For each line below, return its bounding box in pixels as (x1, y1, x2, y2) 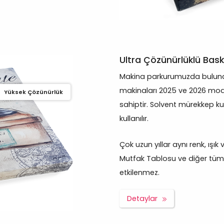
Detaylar (127, 193, 157, 204)
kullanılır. (119, 113, 148, 124)
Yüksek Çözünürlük (4, 88, 63, 96)
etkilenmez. (119, 167, 159, 178)
